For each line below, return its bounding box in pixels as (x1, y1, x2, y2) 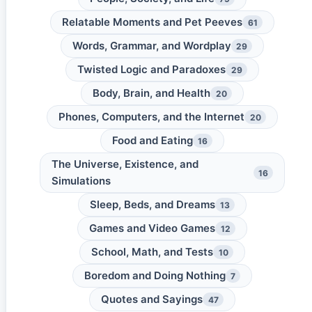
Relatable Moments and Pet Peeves (62, 15, 243, 29)
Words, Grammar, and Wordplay (72, 39, 231, 52)
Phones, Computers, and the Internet (58, 110, 245, 123)
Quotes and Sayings (101, 292, 203, 306)
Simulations (52, 174, 111, 187)
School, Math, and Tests (91, 245, 214, 258)
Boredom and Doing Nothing (84, 269, 226, 282)
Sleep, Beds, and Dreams (89, 198, 215, 211)
